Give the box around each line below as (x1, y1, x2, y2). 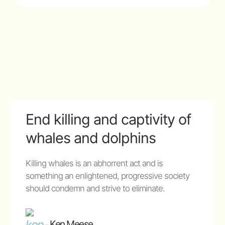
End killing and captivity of (26, 110, 191, 129)
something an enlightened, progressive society (26, 171, 189, 181)
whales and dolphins (26, 129, 156, 147)
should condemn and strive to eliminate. (26, 183, 165, 194)
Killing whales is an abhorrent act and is (26, 158, 163, 169)
